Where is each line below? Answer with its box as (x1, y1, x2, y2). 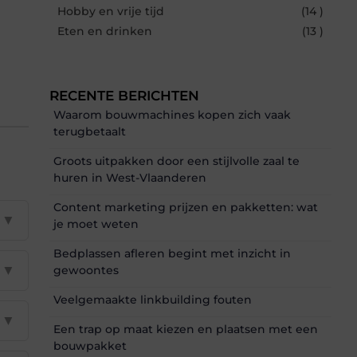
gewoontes (53, 262, 119, 277)
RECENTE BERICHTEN (49, 87, 199, 104)
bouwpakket (53, 338, 127, 353)
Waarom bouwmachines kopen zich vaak (53, 107, 291, 122)
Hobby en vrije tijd (57, 3, 164, 18)
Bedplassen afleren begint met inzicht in (53, 245, 291, 261)
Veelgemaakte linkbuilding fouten (53, 292, 252, 307)
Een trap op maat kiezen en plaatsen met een (53, 321, 318, 336)
